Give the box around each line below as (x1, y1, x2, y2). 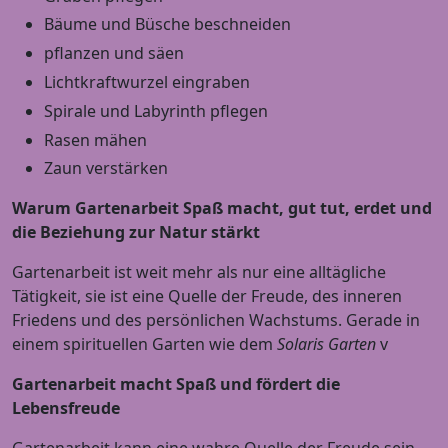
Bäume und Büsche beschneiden (44, 13, 291, 36)
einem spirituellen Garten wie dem (12, 333, 277, 356)
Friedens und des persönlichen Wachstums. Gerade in (12, 309, 420, 332)
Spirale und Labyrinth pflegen (44, 99, 268, 122)
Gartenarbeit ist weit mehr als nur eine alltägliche (12, 261, 386, 284)
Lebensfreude (12, 397, 120, 420)
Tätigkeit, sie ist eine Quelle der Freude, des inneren (12, 285, 402, 308)
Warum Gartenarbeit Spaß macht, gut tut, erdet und (12, 197, 432, 220)
